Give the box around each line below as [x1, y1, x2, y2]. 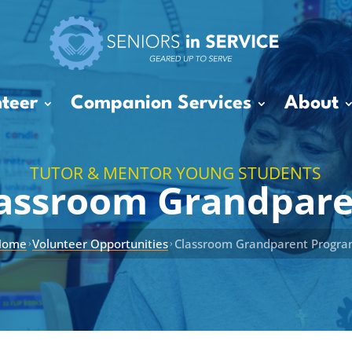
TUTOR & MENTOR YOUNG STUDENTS [30, 162, 322, 184]
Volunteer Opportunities [32, 236, 169, 251]
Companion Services [70, 94, 251, 113]
